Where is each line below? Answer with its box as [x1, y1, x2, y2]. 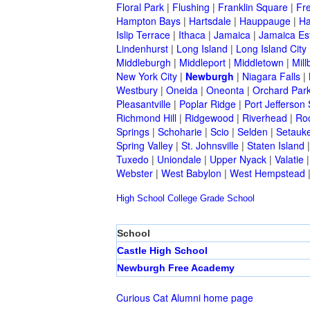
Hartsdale [189, 14, 231, 28]
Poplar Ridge [179, 97, 236, 111]
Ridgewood [185, 111, 234, 125]
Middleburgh [116, 55, 171, 70]
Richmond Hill [116, 111, 176, 125]
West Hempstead [230, 166, 305, 181]
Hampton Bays [116, 14, 181, 28]
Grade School [200, 193, 255, 204]
